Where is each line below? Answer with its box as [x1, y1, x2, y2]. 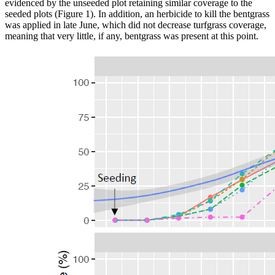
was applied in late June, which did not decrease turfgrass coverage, [5, 19, 266, 30]
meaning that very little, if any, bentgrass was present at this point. [5, 30, 258, 41]
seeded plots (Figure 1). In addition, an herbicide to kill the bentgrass [5, 8, 269, 19]
